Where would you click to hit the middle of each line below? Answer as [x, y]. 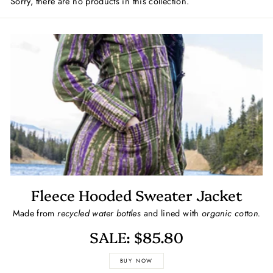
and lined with [171, 213]
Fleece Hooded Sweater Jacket [136, 195]
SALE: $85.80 [136, 236]
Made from [35, 213]
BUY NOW [136, 260]
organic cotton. [231, 213]
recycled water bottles [101, 213]
